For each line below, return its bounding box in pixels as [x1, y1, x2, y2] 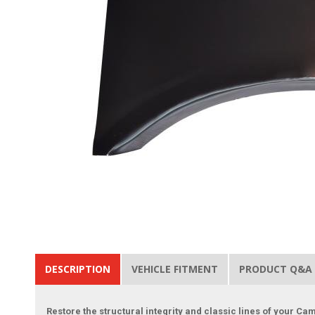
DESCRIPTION [45, 262, 111, 276]
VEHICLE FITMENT [131, 262, 219, 276]
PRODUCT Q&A [239, 262, 313, 276]
